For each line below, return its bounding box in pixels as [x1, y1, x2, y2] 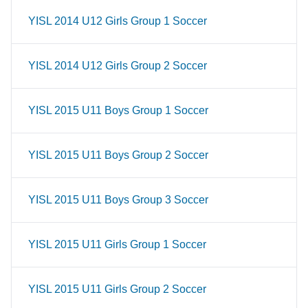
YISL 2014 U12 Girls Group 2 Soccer [28, 60, 207, 71]
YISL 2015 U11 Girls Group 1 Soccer [28, 239, 206, 250]
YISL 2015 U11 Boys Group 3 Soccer [28, 194, 208, 206]
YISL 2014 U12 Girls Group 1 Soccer [28, 15, 207, 27]
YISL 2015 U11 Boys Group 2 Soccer [28, 149, 208, 161]
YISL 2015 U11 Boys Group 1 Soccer [28, 104, 208, 116]
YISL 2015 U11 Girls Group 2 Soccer [28, 283, 206, 295]
